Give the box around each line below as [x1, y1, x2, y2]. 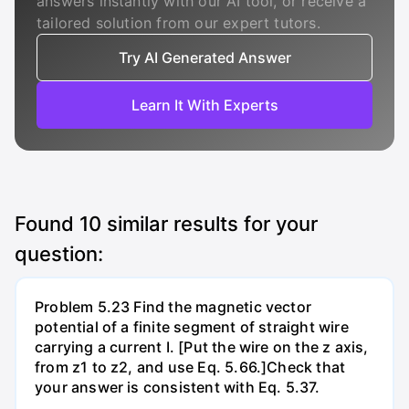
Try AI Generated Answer [118, 48, 291, 67]
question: [15, 242, 103, 266]
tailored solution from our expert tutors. [37, 14, 320, 32]
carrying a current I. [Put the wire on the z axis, [35, 338, 369, 357]
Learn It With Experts [131, 96, 278, 114]
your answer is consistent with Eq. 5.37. [35, 378, 320, 397]
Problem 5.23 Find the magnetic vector [35, 298, 312, 317]
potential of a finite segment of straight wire [35, 318, 349, 337]
